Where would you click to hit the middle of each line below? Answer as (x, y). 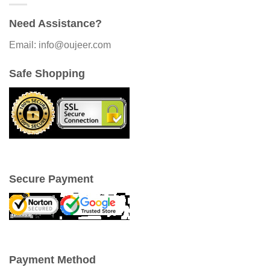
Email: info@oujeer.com (60, 45)
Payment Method (52, 260)
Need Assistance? (55, 24)
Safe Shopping (47, 73)
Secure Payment (51, 179)
